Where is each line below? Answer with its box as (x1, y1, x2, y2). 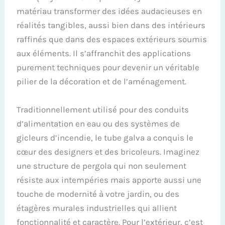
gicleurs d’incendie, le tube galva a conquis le (17, 132, 194, 143)
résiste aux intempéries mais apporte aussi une (17, 174, 202, 185)
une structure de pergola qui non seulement (17, 160, 187, 171)
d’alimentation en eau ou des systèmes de (17, 118, 180, 129)
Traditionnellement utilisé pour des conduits (17, 104, 189, 115)
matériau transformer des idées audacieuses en (17, 6, 202, 17)
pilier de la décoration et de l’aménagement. (17, 76, 187, 87)
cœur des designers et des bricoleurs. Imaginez (17, 146, 200, 157)
